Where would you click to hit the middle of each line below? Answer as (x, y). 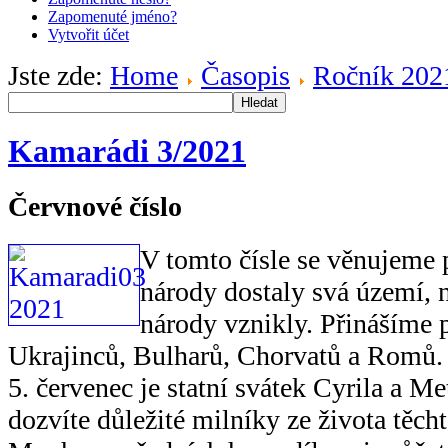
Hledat (259, 102)
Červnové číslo (95, 206)
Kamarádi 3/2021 (127, 150)
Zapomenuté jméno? (112, 16)
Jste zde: (59, 75)
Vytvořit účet (88, 34)
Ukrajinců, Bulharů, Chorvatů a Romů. (225, 356)
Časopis (245, 75)
